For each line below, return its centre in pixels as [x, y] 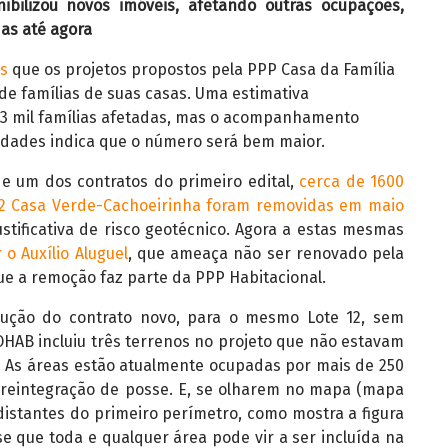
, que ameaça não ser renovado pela [265, 253]
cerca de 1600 [352, 181]
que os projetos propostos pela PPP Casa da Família [201, 69]
